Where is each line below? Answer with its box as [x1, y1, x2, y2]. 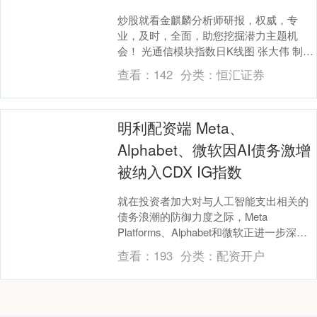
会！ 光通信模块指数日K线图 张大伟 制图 [117, 42, 314, 58]
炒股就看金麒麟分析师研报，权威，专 [117, 11, 299, 27]
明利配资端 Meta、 [117, 116, 245, 138]
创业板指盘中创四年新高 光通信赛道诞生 [117, 58, 312, 74]
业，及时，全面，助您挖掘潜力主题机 [117, 27, 299, 42]
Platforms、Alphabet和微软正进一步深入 [117, 224, 308, 239]
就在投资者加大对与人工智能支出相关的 [117, 192, 309, 208]
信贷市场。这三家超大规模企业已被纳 [117, 239, 299, 255]
